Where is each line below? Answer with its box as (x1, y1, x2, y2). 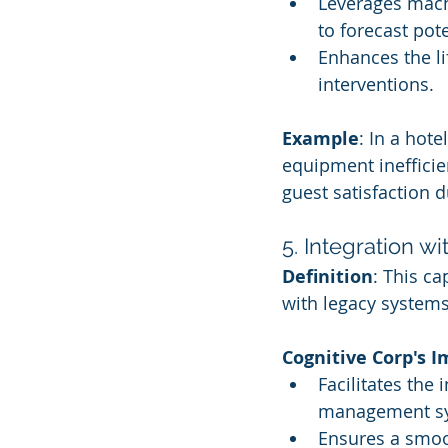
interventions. (318, 72, 434, 96)
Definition (282, 264, 373, 289)
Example (282, 126, 359, 151)
